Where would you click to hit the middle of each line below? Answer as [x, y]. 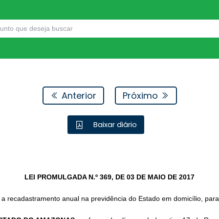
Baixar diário [114, 125]
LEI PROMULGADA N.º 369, [70, 177]
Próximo [141, 95]
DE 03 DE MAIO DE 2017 [155, 177]
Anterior [77, 95]
